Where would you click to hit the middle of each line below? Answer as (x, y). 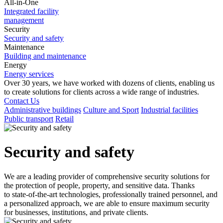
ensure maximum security (169, 203)
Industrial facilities (169, 110)
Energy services (29, 74)
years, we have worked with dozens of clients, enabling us (123, 83)
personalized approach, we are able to (68, 203)
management (24, 20)
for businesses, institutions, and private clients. (76, 212)
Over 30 (17, 83)
